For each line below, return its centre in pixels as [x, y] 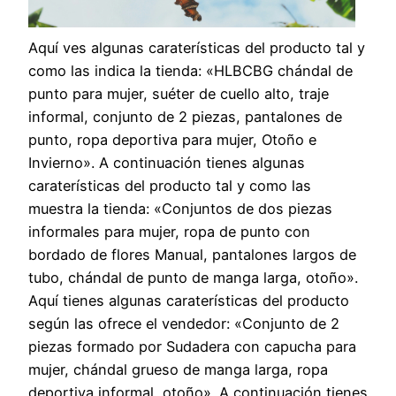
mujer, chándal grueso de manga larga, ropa [178, 370]
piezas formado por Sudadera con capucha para [192, 347]
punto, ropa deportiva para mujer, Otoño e [172, 140]
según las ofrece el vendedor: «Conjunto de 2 [184, 324]
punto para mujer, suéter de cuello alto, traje [179, 94]
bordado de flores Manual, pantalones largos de [192, 255]
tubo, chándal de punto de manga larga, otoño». [193, 278]
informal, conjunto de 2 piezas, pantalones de [185, 117]
